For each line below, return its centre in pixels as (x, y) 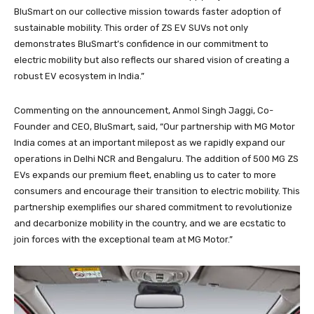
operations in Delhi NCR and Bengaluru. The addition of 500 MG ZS (156, 158)
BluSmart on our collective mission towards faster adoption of (148, 11)
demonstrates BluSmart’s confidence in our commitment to (141, 43)
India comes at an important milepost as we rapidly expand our (150, 142)
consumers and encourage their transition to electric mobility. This (157, 191)
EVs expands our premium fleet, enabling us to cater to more (145, 175)
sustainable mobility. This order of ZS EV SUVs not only (131, 27)
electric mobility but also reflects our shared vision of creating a (152, 60)
